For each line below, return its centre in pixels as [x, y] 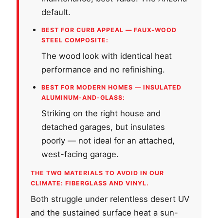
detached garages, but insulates [103, 127]
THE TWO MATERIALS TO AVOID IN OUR [97, 173]
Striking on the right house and [101, 113]
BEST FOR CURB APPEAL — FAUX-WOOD [109, 30]
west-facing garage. [80, 154]
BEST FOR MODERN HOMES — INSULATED [111, 87]
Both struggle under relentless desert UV [110, 199]
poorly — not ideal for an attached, [108, 140]
